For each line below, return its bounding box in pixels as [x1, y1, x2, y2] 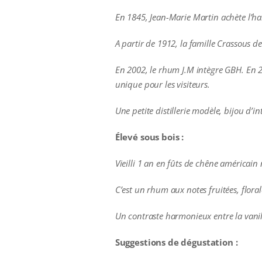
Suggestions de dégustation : [115, 236, 238, 248]
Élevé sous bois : [115, 130, 184, 143]
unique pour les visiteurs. [115, 78, 210, 90]
